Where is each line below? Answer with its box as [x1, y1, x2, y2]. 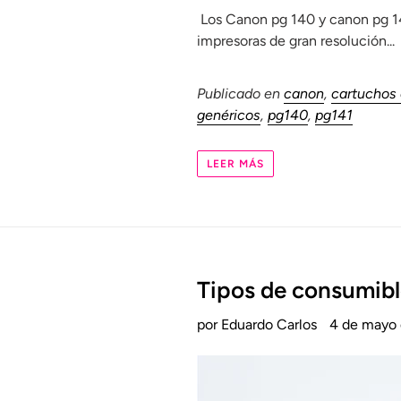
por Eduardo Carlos [197, 316, 318, 333]
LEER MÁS [207, 158, 265, 170]
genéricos [197, 106, 261, 124]
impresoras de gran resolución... [197, 31, 396, 49]
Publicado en [197, 84, 285, 102]
